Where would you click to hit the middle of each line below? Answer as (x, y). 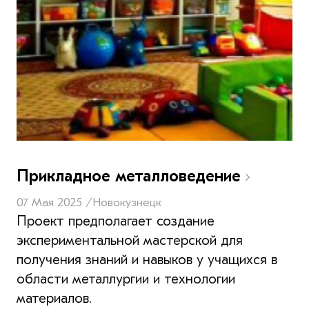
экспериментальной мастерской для (130, 240)
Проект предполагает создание (116, 221)
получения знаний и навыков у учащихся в (147, 259)
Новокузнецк (127, 202)
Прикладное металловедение (131, 176)
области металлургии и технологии (126, 279)
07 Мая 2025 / (54, 202)
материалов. (54, 298)
